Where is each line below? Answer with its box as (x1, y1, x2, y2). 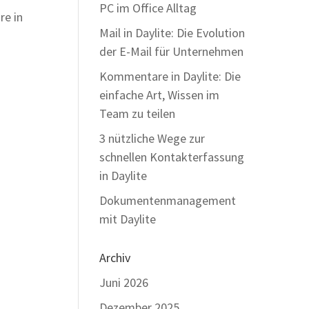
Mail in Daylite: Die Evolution (99, 25, 245, 41)
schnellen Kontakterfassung (99, 149, 244, 165)
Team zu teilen (99, 106, 175, 121)
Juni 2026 (99, 275, 148, 290)
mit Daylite (99, 211, 156, 227)
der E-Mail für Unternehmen (99, 43, 243, 59)
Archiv (99, 250, 130, 266)
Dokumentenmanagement (99, 192, 236, 208)
